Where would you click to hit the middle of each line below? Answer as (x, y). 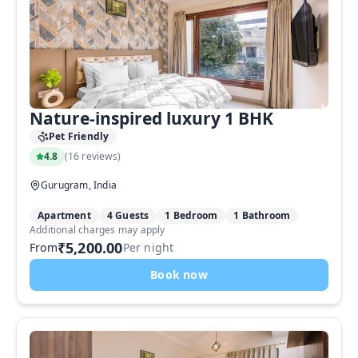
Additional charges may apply (97, 230)
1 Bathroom (262, 215)
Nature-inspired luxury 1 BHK (151, 118)
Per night (148, 247)
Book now (179, 274)
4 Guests (128, 215)
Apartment (64, 215)
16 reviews (92, 156)
